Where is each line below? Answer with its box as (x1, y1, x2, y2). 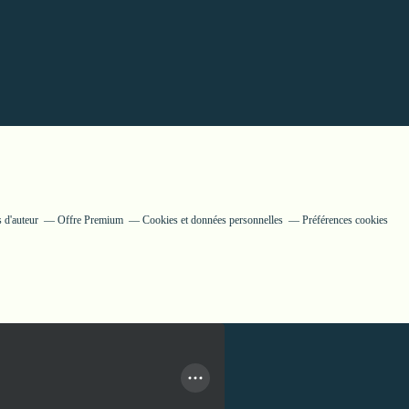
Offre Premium (57, 213, 123, 226)
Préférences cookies (301, 213, 388, 226)
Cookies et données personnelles (142, 213, 283, 226)
